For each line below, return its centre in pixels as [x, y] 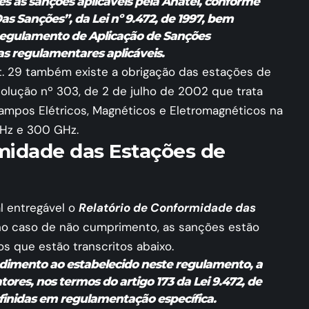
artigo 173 [146, 282]
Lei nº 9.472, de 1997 [146, 18]
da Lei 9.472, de [217, 282]
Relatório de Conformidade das [167, 208]
